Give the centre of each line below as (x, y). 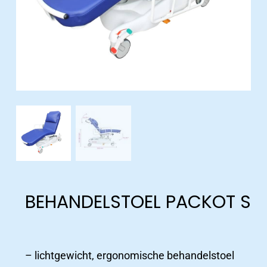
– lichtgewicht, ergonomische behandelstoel (129, 256)
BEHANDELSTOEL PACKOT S (138, 202)
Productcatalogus (174, 243)
